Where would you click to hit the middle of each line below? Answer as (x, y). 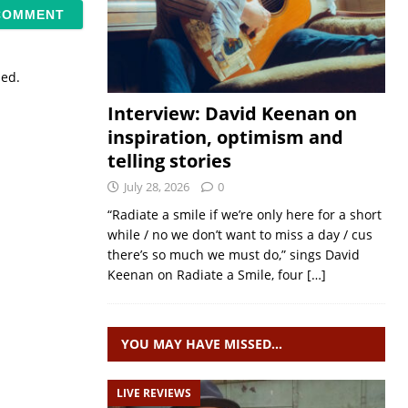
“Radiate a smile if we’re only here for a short (244, 214)
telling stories (169, 161)
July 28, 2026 (156, 187)
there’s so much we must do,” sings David (233, 255)
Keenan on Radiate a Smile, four (207, 275)
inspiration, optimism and (225, 137)
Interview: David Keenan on (232, 113)
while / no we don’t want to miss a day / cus (240, 235)
